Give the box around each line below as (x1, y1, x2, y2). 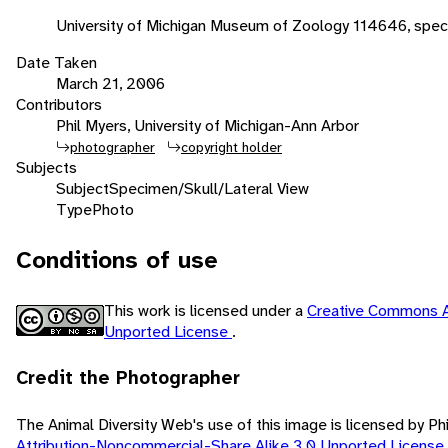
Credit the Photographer (16, 365, 240, 390)
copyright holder (181, 137, 282, 156)
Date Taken (16, 51, 97, 73)
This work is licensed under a (104, 299, 307, 321)
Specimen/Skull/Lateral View (109, 177, 309, 199)
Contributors (16, 93, 102, 115)
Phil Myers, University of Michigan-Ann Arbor (56, 114, 359, 136)
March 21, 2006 (56, 72, 165, 94)
